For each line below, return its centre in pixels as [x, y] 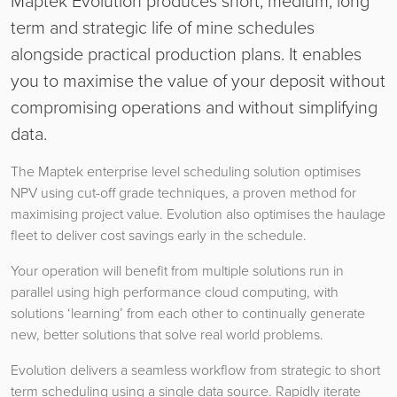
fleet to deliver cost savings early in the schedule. [159, 235]
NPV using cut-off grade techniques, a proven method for [183, 193]
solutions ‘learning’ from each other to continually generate [188, 313]
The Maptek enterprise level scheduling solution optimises [186, 171]
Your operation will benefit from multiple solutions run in [177, 271]
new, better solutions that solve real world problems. [167, 335]
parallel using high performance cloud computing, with [175, 292]
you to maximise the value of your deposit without [198, 80]
